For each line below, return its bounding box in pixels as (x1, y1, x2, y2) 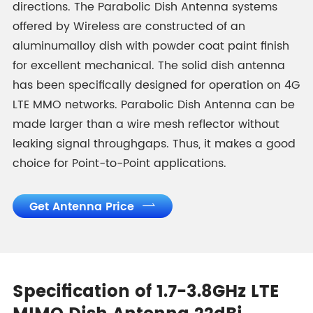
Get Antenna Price (29, 198, 138, 216)
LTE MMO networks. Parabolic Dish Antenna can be (12, 96, 295, 114)
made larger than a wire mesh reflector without (12, 115, 279, 133)
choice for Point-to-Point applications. (12, 154, 226, 173)
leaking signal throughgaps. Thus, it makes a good (12, 135, 296, 153)
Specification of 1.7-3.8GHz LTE (12, 278, 279, 306)
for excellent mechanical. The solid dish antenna (12, 57, 285, 75)
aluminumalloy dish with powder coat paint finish (12, 37, 289, 55)
